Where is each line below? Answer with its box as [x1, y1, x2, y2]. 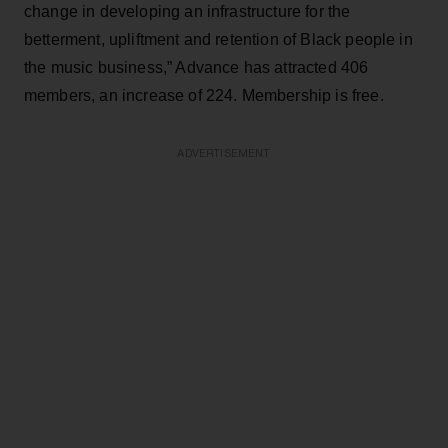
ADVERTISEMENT [177, 147, 271, 159]
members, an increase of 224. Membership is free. [24, 86, 384, 104]
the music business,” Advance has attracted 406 [24, 58, 369, 76]
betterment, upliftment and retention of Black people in [24, 30, 413, 48]
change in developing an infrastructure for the [24, 2, 351, 20]
